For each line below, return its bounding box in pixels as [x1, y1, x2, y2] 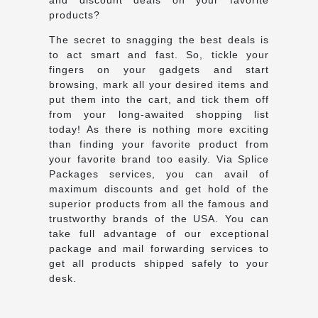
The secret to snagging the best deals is [49, 33, 269, 45]
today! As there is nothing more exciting [49, 123, 269, 135]
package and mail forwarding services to [49, 242, 269, 254]
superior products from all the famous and [49, 197, 269, 209]
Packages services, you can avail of [49, 168, 269, 180]
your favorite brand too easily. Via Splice [49, 153, 269, 165]
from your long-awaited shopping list [49, 108, 269, 120]
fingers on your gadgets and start [49, 63, 269, 75]
